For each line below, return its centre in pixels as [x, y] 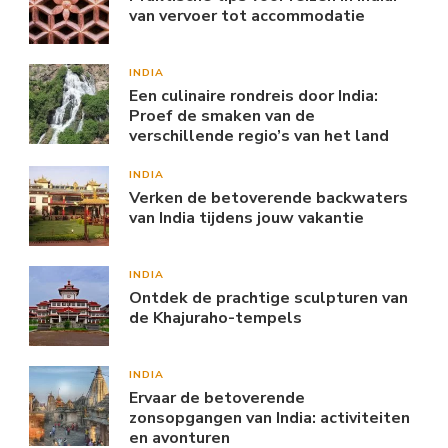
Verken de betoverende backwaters [268, 197]
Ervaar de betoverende [217, 397]
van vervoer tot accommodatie [247, 15]
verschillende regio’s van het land [259, 135]
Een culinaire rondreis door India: [253, 95]
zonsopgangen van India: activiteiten [269, 417]
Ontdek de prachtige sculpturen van [268, 297]
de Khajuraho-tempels [215, 317]
